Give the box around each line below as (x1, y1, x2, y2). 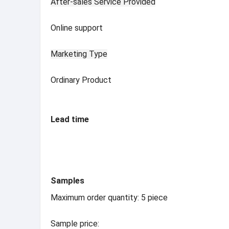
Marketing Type (51, 49, 107, 59)
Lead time (51, 114, 89, 124)
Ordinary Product (51, 75, 111, 85)
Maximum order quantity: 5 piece (51, 193, 168, 203)
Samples (51, 175, 84, 186)
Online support (51, 22, 103, 33)
